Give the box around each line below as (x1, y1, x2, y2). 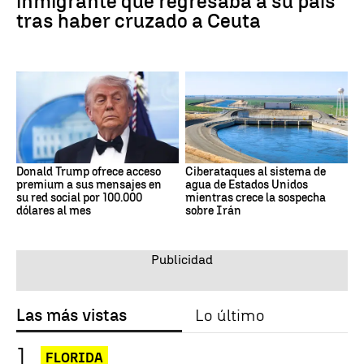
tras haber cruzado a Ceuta (16, 9, 261, 33)
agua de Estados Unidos (185, 177, 308, 192)
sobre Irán (185, 203, 241, 218)
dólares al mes (16, 203, 91, 218)
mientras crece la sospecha (185, 190, 326, 205)
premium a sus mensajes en (16, 177, 162, 192)
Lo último (195, 305, 264, 325)
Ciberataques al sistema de (185, 164, 326, 179)
